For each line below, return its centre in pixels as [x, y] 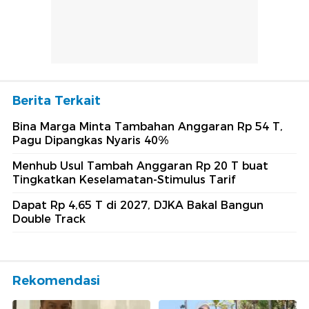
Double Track [49, 219]
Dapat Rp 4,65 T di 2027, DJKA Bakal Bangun [138, 206]
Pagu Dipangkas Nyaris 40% [91, 141]
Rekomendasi [56, 281]
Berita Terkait [57, 101]
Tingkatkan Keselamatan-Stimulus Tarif [124, 180]
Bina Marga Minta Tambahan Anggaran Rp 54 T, [148, 127]
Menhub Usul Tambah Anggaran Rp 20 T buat [140, 166]
